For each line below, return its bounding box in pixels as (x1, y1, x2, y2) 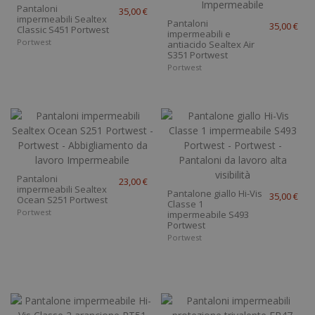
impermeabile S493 (167, 208, 249, 221)
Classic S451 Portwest (17, 23, 110, 37)
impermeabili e (167, 27, 231, 41)
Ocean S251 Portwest (17, 193, 108, 207)
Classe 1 (167, 198, 203, 211)
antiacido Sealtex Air (167, 38, 255, 51)
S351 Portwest (167, 49, 228, 62)
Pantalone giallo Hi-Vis (167, 187, 262, 200)
